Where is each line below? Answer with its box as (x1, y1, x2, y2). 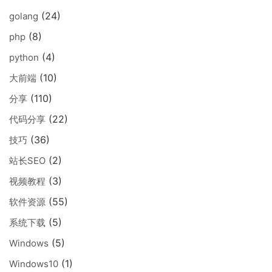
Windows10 (9, 257, 58, 270)
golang (9, 10, 38, 22)
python (9, 51, 39, 63)
